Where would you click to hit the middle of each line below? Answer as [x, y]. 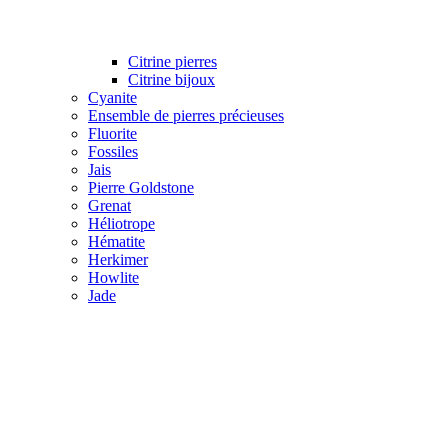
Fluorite [112, 133]
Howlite [113, 277]
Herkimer [118, 259]
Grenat [109, 205]
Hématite [116, 241]
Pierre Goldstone [141, 187]
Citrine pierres [172, 61]
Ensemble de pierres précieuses [186, 115]
